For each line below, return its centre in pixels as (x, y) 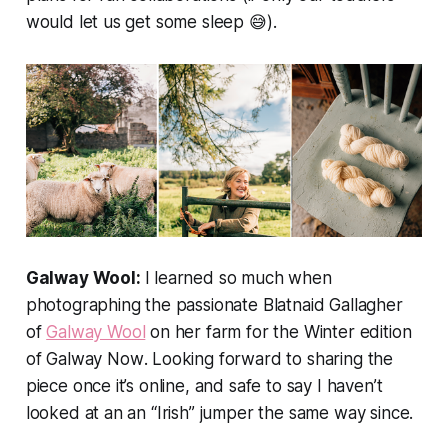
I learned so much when (238, 278)
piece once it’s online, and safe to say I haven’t (204, 386)
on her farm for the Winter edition (278, 332)
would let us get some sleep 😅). (151, 21)
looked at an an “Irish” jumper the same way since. (219, 413)
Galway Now (95, 359)
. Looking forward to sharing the (268, 359)
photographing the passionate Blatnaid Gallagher (214, 305)
